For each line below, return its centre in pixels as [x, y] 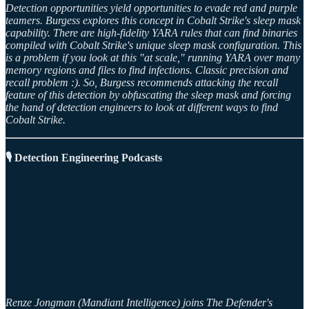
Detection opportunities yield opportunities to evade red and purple [151, 8]
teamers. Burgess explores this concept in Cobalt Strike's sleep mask [153, 21]
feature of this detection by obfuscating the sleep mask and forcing [148, 95]
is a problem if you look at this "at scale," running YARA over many [153, 58]
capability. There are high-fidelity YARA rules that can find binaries [151, 33]
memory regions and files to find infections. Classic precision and [147, 70]
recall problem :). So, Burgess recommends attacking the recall [142, 83]
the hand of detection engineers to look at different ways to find [142, 108]
